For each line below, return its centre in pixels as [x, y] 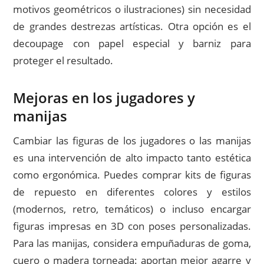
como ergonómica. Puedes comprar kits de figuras [132, 175]
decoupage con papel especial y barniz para [132, 43]
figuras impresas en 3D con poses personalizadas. [132, 226]
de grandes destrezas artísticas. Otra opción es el [132, 26]
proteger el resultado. [63, 60]
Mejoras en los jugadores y [104, 98]
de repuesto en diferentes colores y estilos [132, 192]
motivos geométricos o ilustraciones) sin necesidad [132, 9]
